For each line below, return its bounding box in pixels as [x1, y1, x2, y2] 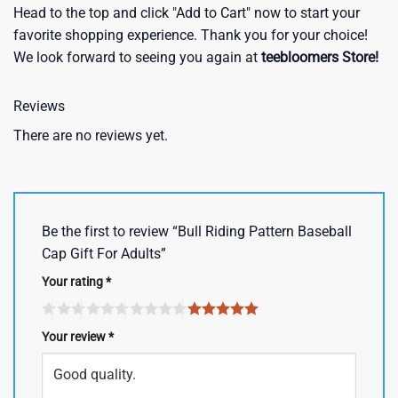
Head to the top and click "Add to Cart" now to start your [13, 4, 360, 22]
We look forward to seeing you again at [13, 49, 261, 67]
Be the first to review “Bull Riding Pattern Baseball [42, 223, 352, 241]
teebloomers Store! [261, 49, 378, 67]
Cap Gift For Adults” [42, 245, 170, 263]
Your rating [42, 275, 106, 291]
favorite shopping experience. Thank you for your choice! [13, 27, 368, 44]
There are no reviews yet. [13, 127, 168, 145]
